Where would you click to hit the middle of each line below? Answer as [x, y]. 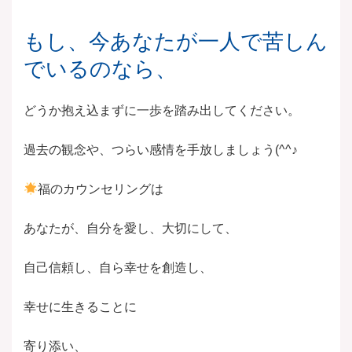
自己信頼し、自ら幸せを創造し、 [118, 268]
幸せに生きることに [80, 307]
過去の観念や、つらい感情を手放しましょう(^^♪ [161, 150]
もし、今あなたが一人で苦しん [176, 42]
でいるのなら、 [100, 69]
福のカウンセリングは [101, 189]
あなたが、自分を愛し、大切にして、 [130, 229]
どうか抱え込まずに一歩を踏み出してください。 [162, 111]
